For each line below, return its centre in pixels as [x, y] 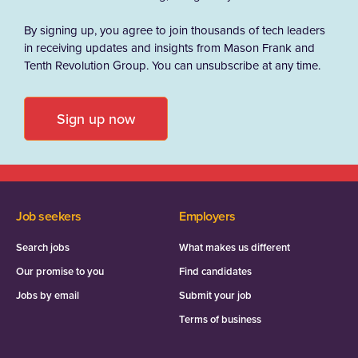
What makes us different [235, 248]
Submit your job [215, 296]
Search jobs [43, 248]
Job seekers [49, 217]
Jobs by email [48, 296]
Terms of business [220, 320]
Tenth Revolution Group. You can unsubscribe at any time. [172, 66]
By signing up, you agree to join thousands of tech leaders [175, 30]
